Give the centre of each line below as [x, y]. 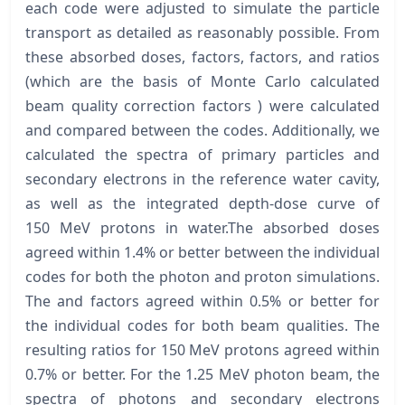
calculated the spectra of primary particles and [202, 155]
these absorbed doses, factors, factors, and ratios [202, 57]
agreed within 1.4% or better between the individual [202, 253]
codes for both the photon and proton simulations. [202, 277]
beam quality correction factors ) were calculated [202, 106]
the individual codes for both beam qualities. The [202, 326]
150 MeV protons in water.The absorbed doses [202, 228]
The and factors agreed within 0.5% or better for [202, 301]
